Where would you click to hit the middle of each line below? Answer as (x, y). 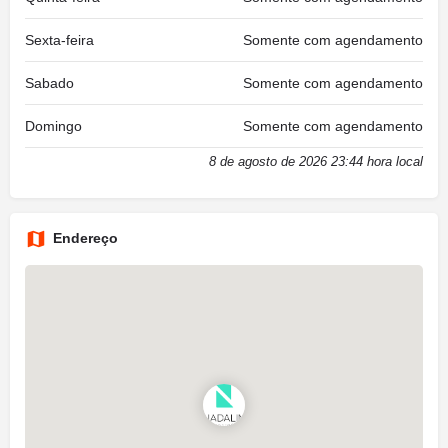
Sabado (49, 82)
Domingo (53, 125)
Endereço (85, 237)
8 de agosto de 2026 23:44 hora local (316, 161)
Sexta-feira (59, 39)
